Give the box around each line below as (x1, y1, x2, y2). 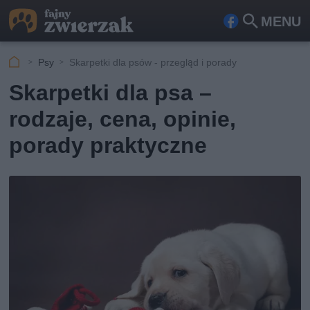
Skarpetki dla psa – (9, 80, 212, 106)
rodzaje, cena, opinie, (9, 106, 237, 132)
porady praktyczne (9, 132, 208, 158)
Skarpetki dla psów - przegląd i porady (69, 56, 237, 68)
